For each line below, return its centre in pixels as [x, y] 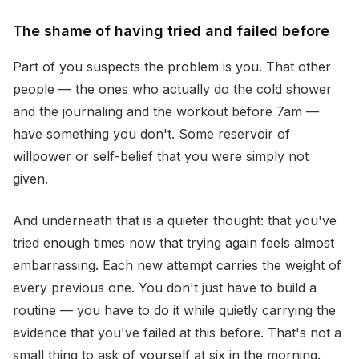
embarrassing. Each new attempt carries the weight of [177, 265]
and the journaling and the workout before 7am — [166, 111]
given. [30, 179]
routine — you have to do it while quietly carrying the [174, 310]
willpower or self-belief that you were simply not [161, 156]
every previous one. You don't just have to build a [165, 288]
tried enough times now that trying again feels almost [173, 243]
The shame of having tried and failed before [171, 31]
